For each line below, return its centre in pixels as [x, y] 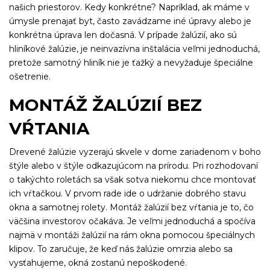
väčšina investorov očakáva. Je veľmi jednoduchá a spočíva [132, 221]
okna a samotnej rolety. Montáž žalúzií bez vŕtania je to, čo [131, 208]
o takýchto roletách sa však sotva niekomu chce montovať [133, 180]
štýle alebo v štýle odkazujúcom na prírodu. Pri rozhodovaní [133, 166]
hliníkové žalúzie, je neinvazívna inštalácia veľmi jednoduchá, [134, 49]
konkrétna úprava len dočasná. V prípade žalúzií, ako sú [123, 35]
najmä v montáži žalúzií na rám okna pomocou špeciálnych [132, 235]
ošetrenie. [30, 77]
